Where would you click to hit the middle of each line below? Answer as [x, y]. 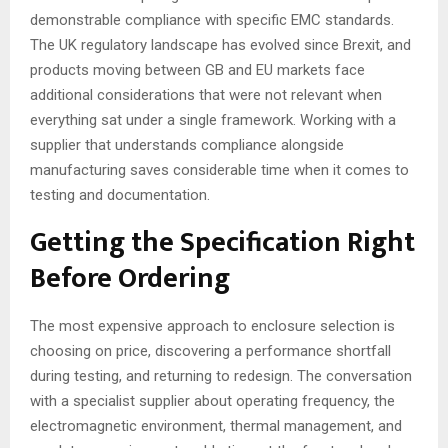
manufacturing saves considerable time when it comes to [219, 169]
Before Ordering [130, 278]
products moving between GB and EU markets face [197, 69]
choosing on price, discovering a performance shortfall [210, 350]
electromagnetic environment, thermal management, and [216, 425]
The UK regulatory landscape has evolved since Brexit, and [220, 44]
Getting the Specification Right [222, 242]
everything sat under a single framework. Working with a [213, 119]
